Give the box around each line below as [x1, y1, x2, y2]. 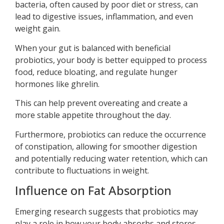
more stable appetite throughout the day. [15, 109, 171, 121]
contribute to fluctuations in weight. [15, 164, 149, 176]
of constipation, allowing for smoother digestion [15, 140, 197, 152]
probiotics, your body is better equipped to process [15, 54, 207, 65]
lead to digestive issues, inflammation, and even [15, 11, 193, 22]
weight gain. [15, 23, 60, 34]
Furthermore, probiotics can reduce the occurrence [15, 128, 206, 140]
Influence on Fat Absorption [15, 182, 171, 199]
